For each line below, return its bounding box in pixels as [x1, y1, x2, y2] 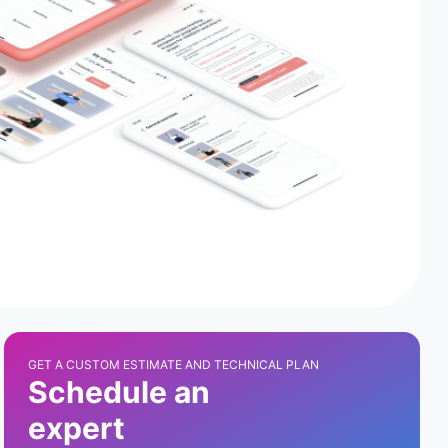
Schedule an [28, 374, 210, 410]
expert [28, 410, 125, 446]
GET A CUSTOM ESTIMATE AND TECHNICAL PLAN [28, 357, 319, 372]
